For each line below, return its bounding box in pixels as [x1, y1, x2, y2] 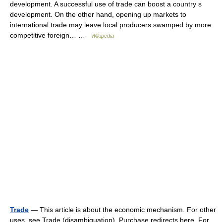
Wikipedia [91, 33, 114, 39]
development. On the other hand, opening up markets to [10, 10, 186, 18]
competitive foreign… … [10, 31, 91, 39]
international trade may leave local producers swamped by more [10, 21, 211, 29]
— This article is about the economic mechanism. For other [29, 206, 216, 214]
